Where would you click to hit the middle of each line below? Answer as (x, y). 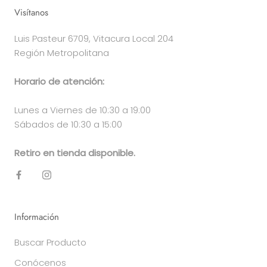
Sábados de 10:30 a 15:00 (68, 125)
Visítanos (31, 13)
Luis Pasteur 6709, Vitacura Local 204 (94, 39)
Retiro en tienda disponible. (75, 153)
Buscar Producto (50, 243)
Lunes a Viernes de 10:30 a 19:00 (83, 110)
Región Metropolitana (62, 53)
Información (37, 217)
